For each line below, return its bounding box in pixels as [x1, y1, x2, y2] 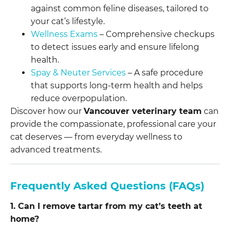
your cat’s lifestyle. [31, 16, 105, 27]
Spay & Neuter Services [31, 68, 126, 78]
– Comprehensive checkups [98, 29, 215, 40]
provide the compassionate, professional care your [10, 119, 216, 129]
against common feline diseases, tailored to [31, 4, 208, 14]
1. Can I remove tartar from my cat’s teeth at [10, 201, 202, 212]
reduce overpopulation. [31, 93, 127, 104]
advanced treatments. [10, 145, 102, 155]
